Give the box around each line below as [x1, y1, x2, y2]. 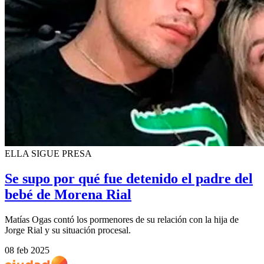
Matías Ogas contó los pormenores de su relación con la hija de [5, 214, 239, 225]
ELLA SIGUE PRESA [5, 148, 92, 159]
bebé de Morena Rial [5, 186, 131, 202]
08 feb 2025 [5, 245, 49, 255]
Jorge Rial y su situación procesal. [5, 225, 131, 235]
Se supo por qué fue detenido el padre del [5, 170, 253, 186]
